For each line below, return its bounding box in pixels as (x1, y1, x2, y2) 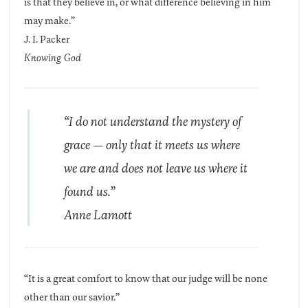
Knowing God (23, 50, 81, 65)
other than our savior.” (23, 289, 120, 305)
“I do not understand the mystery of (63, 112, 241, 131)
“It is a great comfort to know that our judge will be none (23, 271, 267, 286)
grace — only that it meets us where (63, 135, 240, 154)
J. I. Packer (23, 32, 69, 47)
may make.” (23, 13, 75, 28)
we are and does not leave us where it (63, 159, 247, 177)
